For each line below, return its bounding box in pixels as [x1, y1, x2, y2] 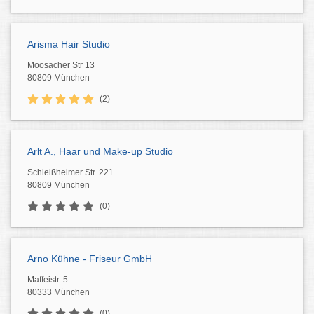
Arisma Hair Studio [27, 39, 110, 50]
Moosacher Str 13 [27, 60, 95, 70]
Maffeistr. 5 [27, 275, 68, 285]
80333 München [27, 287, 90, 297]
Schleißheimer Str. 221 [27, 168, 114, 177]
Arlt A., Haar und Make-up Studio [27, 146, 173, 157]
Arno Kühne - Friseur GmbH [27, 253, 152, 264]
